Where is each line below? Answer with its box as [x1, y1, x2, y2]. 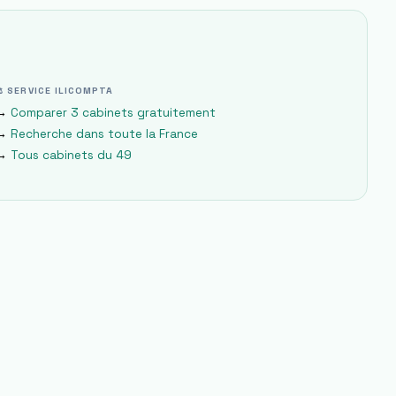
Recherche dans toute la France [11, 126, 199, 141]
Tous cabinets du [11, 148, 117, 163]
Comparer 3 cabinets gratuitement [11, 105, 217, 120]
